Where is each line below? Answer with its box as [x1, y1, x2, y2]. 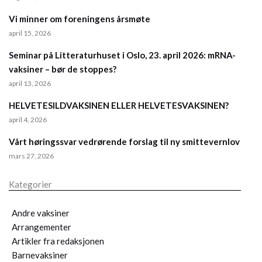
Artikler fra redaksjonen [12, 236, 104, 247]
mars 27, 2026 [9, 151, 54, 161]
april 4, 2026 [9, 115, 47, 125]
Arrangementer [12, 222, 71, 233]
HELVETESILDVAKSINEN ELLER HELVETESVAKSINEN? [9, 100, 229, 111]
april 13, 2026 [9, 79, 51, 88]
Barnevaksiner [12, 250, 68, 261]
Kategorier [9, 179, 52, 190]
